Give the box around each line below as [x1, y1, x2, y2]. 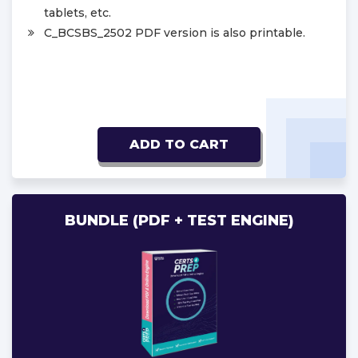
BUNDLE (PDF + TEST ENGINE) [64, 211, 294, 229]
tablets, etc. [44, 5, 111, 20]
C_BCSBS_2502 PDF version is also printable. [44, 25, 305, 40]
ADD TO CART [129, 136, 229, 152]
